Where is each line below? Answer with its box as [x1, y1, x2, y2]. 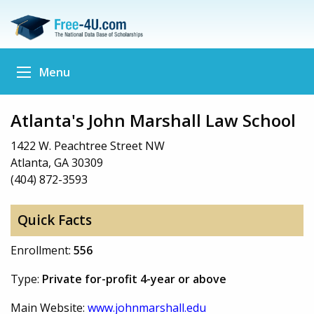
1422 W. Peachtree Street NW [11, 137, 165, 153]
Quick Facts [17, 211, 92, 230]
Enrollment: [11, 242, 74, 258]
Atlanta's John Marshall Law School [11, 108, 296, 132]
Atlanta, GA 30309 [11, 154, 103, 170]
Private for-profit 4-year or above [42, 271, 226, 287]
